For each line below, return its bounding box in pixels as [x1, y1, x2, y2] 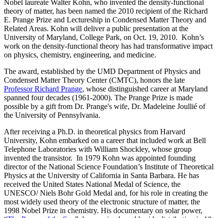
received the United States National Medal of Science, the [4, 180, 181, 188]
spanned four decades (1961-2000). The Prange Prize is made [4, 93, 193, 102]
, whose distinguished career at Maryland [82, 84, 208, 93]
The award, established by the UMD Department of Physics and [4, 67, 200, 75]
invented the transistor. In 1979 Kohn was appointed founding [4, 153, 196, 162]
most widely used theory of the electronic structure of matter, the [4, 197, 200, 206]
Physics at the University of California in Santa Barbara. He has [4, 171, 199, 180]
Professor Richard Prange [4, 84, 82, 93]
